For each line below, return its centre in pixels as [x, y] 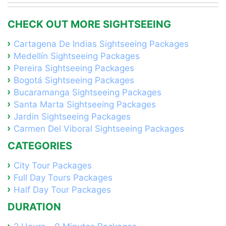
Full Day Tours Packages [63, 178]
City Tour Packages [53, 165]
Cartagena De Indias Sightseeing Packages [101, 44]
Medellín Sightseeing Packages [77, 56]
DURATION [34, 207]
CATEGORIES [40, 146]
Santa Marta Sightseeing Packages [85, 104]
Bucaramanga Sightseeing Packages [88, 92]
